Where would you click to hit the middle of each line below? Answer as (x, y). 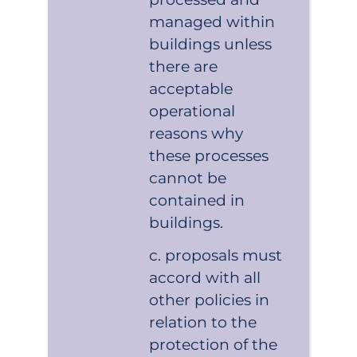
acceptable (191, 88)
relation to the (203, 322)
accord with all (205, 277)
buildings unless (211, 44)
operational (192, 111)
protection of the (214, 344)
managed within (212, 22)
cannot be (188, 178)
